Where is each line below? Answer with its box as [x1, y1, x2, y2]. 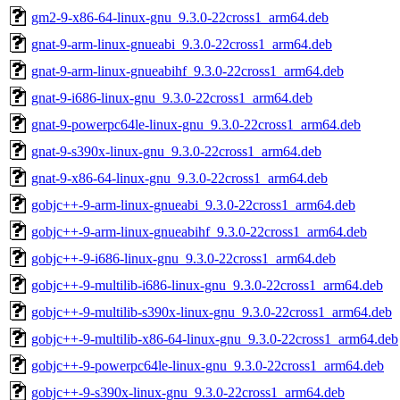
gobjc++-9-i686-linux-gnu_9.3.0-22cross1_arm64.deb [31, 250, 336, 266]
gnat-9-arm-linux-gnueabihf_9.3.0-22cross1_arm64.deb [31, 62, 344, 79]
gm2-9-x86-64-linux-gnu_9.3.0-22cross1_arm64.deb [31, 9, 329, 25]
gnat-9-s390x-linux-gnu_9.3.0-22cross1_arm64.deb [31, 143, 321, 159]
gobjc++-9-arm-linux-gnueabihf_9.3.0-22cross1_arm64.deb [31, 223, 367, 239]
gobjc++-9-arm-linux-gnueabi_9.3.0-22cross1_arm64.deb [31, 196, 355, 212]
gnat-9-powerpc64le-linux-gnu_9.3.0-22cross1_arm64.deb [31, 116, 361, 132]
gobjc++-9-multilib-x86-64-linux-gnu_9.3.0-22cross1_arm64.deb [31, 330, 398, 346]
